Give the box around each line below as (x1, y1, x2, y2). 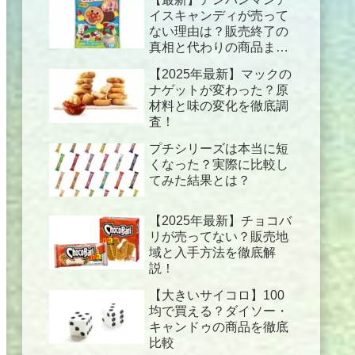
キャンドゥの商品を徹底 (149, 319, 288, 334)
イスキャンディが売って (149, 8, 288, 22)
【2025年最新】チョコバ (149, 213, 292, 227)
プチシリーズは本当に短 (149, 141, 288, 155)
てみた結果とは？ (149, 173, 250, 187)
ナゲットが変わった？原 (149, 82, 288, 97)
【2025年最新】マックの (149, 67, 292, 81)
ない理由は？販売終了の (149, 24, 288, 38)
